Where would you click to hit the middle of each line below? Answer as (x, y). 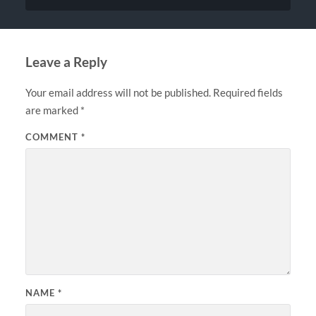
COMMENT (53, 136)
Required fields (248, 92)
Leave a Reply (66, 61)
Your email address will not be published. (118, 92)
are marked (53, 110)
